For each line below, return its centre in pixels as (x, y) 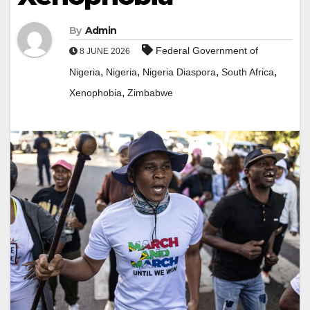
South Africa (248, 72)
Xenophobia (95, 93)
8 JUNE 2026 (105, 52)
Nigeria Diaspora (179, 72)
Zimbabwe (150, 93)
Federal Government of (207, 51)
